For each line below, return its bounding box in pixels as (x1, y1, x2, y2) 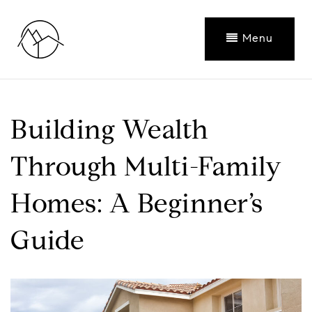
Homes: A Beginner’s (10, 193, 263, 219)
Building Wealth (10, 119, 209, 146)
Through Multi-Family (10, 156, 281, 182)
